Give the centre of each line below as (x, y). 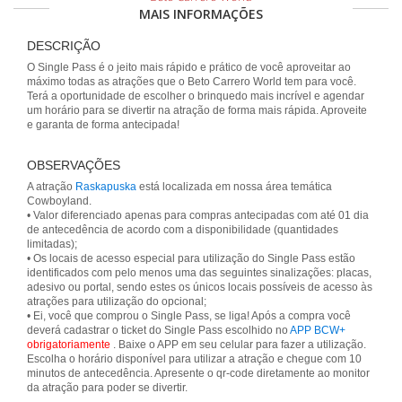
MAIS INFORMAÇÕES (201, 14)
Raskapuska (106, 187)
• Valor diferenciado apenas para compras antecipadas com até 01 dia (198, 215)
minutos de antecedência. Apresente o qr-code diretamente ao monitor (198, 373)
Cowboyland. (59, 201)
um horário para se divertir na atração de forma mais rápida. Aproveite (197, 110)
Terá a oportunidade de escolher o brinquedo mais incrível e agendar (196, 96)
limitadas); (52, 244)
